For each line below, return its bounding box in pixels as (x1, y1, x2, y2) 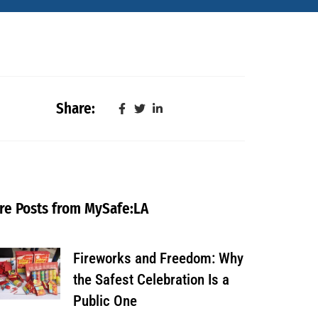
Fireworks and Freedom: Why (72, 249, 243, 267)
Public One (72, 292, 137, 309)
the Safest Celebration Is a (72, 270, 229, 288)
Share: (56, 99, 96, 118)
